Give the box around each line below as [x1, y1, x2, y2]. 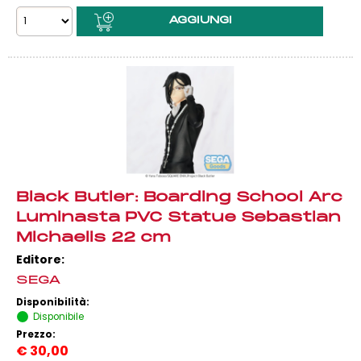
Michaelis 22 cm [16, 230, 171, 246]
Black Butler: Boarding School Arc [16, 190, 342, 205]
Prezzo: [16, 328, 58, 341]
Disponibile [33, 310, 84, 323]
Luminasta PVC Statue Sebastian [16, 210, 341, 226]
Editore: [16, 251, 64, 268]
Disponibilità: [16, 296, 92, 309]
